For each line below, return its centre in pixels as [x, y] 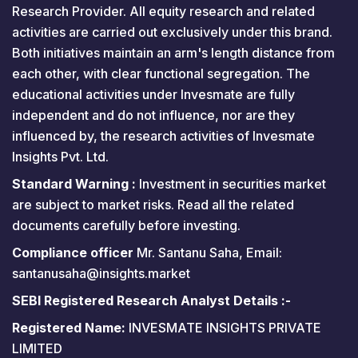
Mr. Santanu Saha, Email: [208, 252]
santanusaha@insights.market [101, 273]
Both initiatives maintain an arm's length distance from [173, 52]
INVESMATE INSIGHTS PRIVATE [223, 327]
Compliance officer [73, 252]
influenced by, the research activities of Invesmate [163, 135]
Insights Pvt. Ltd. [60, 156]
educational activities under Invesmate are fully [153, 94]
